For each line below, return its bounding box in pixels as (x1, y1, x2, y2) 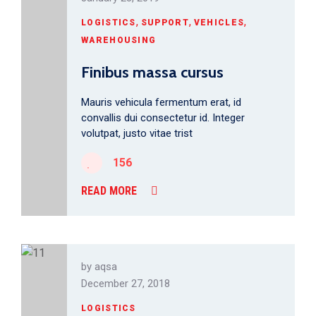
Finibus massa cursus (81, 63, 224, 82)
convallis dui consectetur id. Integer (81, 111, 245, 124)
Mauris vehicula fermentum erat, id (81, 96, 241, 109)
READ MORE (81, 184, 137, 197)
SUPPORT (140, 18, 189, 28)
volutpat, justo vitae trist (81, 127, 193, 140)
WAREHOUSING (81, 35, 157, 45)
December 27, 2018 (81, 277, 170, 290)
